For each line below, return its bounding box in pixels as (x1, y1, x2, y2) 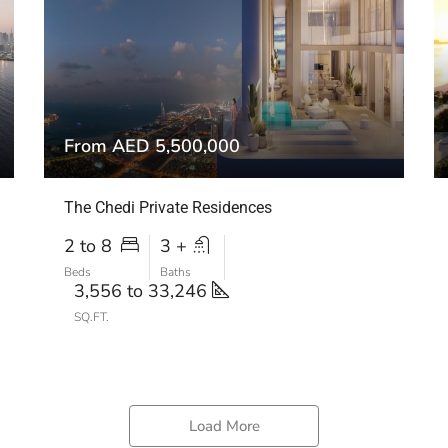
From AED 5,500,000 (64, 134, 240, 158)
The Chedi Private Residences (64, 198, 272, 217)
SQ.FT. (74, 309, 109, 325)
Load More (188, 416, 260, 436)
